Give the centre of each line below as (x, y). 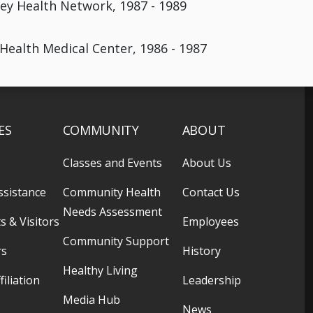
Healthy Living (100, 270)
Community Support (116, 241)
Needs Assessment (112, 211)
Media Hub (91, 299)
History (201, 250)
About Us (206, 162)
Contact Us (211, 192)
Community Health (111, 192)
